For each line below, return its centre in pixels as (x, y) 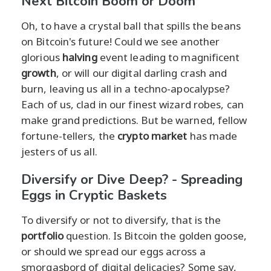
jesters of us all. (59, 151)
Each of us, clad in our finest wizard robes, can (132, 104)
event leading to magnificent (168, 57)
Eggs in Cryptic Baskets (94, 195)
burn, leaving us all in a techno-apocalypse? (126, 88)
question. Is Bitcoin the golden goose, (155, 235)
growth (39, 73)
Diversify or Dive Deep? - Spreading (132, 179)
